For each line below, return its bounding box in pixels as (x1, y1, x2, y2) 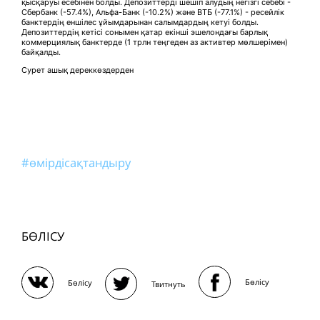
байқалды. (21, 47, 61, 58)
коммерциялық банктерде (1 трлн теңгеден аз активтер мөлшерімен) (21, 37, 288, 48)
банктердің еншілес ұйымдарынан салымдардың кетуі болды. (21, 17, 259, 28)
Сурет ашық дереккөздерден (21, 65, 134, 76)
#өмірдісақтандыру (21, 154, 131, 171)
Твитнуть (151, 278, 186, 289)
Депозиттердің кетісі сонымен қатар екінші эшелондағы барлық (21, 27, 268, 38)
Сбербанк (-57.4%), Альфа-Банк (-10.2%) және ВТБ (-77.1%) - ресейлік (21, 7, 284, 18)
